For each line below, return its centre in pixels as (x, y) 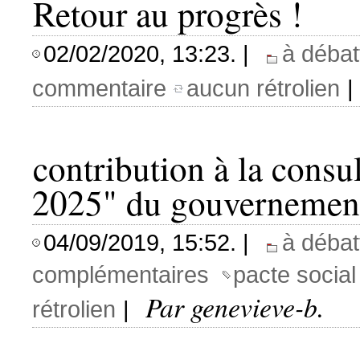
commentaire (99, 88)
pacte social (295, 274)
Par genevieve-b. (235, 306)
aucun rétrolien (263, 88)
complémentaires (121, 274)
